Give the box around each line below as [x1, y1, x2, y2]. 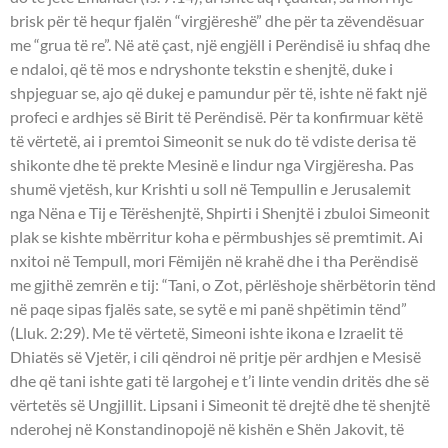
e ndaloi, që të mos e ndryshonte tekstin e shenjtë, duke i [10, 59, 393, 79]
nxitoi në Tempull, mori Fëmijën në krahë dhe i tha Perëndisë [10, 251, 418, 271]
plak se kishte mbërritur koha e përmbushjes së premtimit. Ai [10, 227, 423, 247]
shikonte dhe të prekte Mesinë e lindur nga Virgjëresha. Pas [10, 155, 414, 175]
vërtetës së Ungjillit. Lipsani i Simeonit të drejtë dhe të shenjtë [10, 395, 430, 415]
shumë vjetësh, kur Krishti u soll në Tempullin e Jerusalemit [10, 179, 411, 199]
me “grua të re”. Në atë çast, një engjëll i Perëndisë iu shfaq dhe [10, 35, 430, 55]
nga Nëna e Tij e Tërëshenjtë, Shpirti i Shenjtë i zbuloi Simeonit [10, 203, 430, 223]
